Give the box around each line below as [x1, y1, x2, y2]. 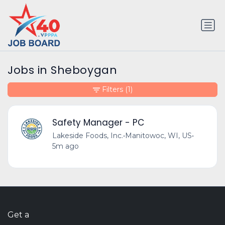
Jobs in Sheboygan [8, 62, 118, 78]
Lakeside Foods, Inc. [52, 131, 123, 140]
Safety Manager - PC [52, 116, 144, 129]
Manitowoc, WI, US [125, 131, 192, 140]
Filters [101, 85, 123, 94]
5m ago [52, 141, 79, 151]
